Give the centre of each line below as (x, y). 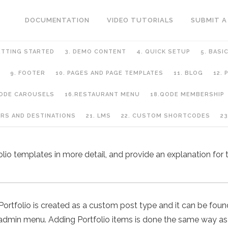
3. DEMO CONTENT (95, 52)
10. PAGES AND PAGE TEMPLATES (109, 73)
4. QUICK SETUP (163, 52)
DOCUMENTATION (57, 20)
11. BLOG (188, 73)
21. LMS (98, 116)
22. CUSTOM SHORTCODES (165, 116)
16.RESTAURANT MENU (102, 94)
